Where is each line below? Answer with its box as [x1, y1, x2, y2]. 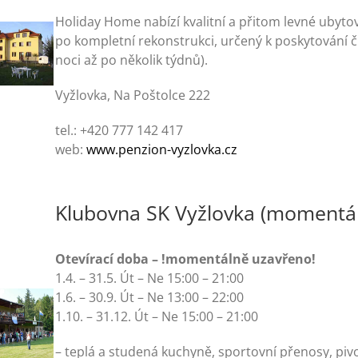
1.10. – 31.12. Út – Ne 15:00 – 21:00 [55, 308, 259, 325]
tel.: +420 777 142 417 [55, 121, 184, 139]
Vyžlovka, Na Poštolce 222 [55, 86, 211, 104]
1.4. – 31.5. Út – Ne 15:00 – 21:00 [55, 269, 245, 287]
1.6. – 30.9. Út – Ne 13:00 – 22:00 [55, 288, 245, 306]
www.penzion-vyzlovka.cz [86, 141, 238, 158]
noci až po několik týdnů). [55, 51, 209, 69]
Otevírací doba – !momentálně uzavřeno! [55, 250, 316, 268]
